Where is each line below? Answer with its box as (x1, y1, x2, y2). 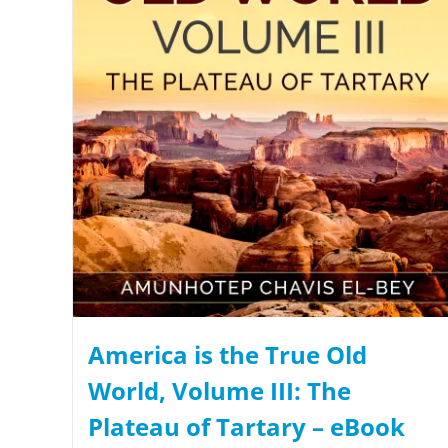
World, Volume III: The (88, 373, 351, 407)
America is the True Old (88, 337, 367, 371)
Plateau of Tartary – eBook (88, 409, 405, 443)
